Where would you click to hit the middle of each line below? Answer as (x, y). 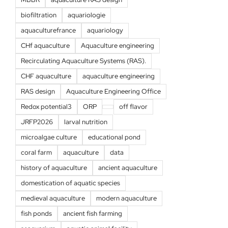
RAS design (38, 92)
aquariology (105, 31)
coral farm (36, 153)
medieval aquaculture (53, 198)
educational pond (114, 137)
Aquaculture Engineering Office (113, 92)
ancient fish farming (93, 214)
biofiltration (39, 15)
